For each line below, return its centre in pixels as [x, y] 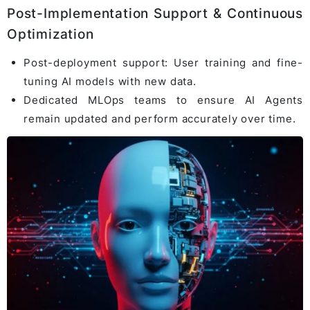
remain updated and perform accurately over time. [160, 118]
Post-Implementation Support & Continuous [155, 13]
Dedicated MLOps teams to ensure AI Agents [163, 100]
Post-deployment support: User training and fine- [163, 62]
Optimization [51, 34]
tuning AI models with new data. [110, 81]
